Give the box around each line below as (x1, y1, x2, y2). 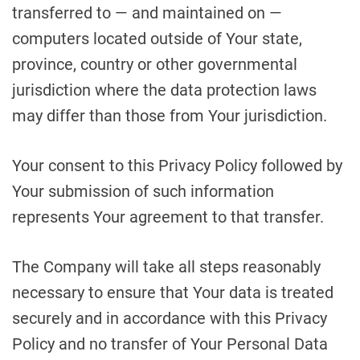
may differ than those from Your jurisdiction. (12, 106, 327, 125)
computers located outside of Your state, (12, 29, 302, 48)
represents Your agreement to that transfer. (12, 207, 324, 227)
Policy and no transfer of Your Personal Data (12, 334, 328, 354)
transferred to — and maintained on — (12, 3, 282, 22)
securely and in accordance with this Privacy (12, 309, 327, 328)
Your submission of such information (12, 182, 274, 201)
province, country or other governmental (12, 55, 297, 74)
